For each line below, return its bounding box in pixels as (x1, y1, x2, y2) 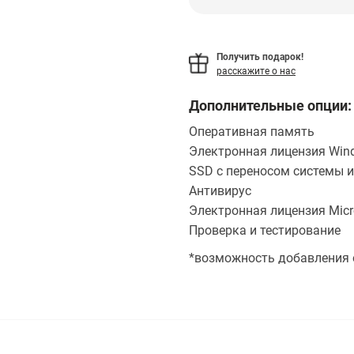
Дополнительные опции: (189, 97, 352, 114)
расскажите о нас (217, 66, 296, 77)
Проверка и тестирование (189, 223, 341, 238)
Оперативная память (189, 124, 314, 139)
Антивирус (189, 183, 251, 198)
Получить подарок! (217, 51, 303, 62)
